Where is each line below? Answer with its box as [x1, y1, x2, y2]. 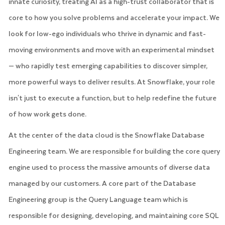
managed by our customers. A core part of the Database [8, 177, 196, 189]
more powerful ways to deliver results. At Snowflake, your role [8, 75, 215, 87]
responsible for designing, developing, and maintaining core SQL [8, 209, 219, 221]
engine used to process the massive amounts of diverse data [8, 161, 210, 173]
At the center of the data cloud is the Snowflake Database [8, 129, 204, 141]
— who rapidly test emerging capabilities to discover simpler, [8, 59, 207, 71]
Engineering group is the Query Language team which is [8, 193, 188, 205]
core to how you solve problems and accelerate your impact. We [8, 11, 219, 23]
